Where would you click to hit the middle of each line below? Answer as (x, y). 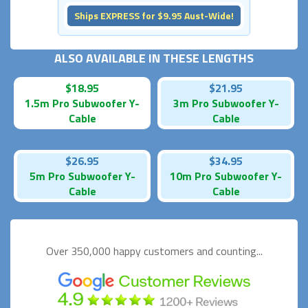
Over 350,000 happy (95, 251)
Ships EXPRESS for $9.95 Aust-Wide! (154, 15)
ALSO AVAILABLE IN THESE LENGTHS (154, 58)
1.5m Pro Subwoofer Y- (82, 103)
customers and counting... (203, 251)
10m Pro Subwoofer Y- (226, 176)
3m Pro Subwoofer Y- (226, 103)
